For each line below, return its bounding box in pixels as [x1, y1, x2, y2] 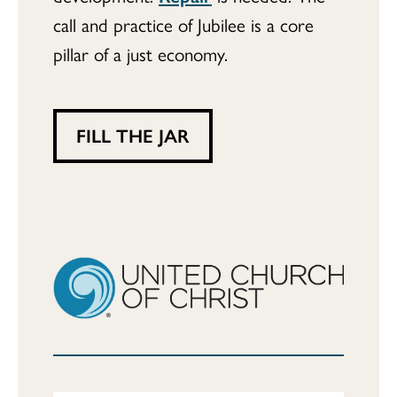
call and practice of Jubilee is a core [53, 11, 314, 37]
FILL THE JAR [76, 121, 190, 148]
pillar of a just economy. [53, 40, 228, 66]
